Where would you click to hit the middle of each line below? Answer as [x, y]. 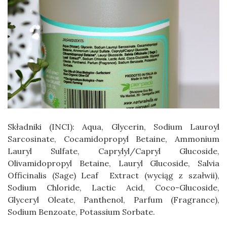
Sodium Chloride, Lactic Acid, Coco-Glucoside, [113, 188]
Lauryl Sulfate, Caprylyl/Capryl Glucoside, [113, 151]
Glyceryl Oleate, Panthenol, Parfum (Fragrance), [113, 200]
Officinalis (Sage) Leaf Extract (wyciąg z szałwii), [113, 176]
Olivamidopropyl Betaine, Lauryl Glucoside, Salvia [113, 163]
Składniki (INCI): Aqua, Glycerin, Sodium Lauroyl [113, 127]
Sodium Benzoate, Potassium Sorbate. [81, 212]
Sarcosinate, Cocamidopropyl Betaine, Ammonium [113, 139]
